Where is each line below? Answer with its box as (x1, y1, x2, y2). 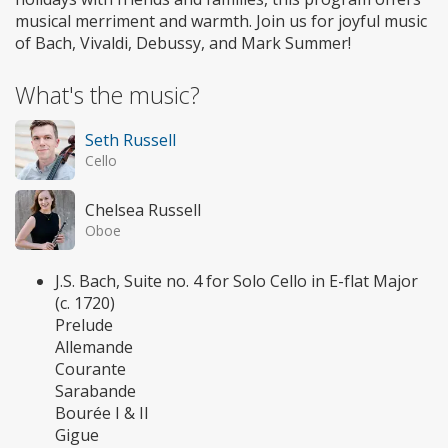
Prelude (55, 313, 113, 336)
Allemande (55, 335, 133, 358)
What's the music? (15, 78, 200, 111)
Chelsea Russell (85, 198, 201, 221)
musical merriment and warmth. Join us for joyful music (15, 9, 427, 32)
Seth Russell (85, 128, 176, 151)
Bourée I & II (55, 401, 149, 424)
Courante (55, 357, 126, 380)
